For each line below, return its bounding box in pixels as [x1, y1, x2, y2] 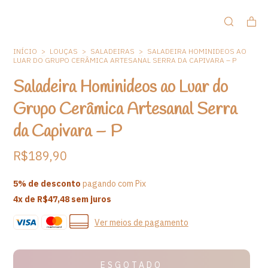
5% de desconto [13, 178, 81, 189]
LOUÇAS [50, 47, 78, 56]
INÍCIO [13, 47, 38, 56]
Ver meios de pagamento [94, 217, 188, 228]
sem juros [69, 194, 112, 205]
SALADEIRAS [90, 47, 135, 56]
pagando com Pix [81, 178, 147, 189]
